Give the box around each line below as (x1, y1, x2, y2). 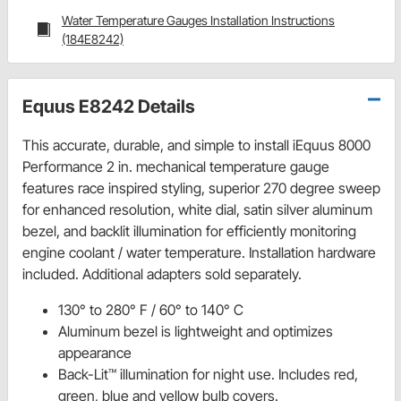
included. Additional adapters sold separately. (22, 265, 302, 284)
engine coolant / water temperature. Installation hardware (22, 243, 376, 262)
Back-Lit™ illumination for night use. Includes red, (58, 365, 358, 384)
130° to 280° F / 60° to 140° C (58, 301, 243, 320)
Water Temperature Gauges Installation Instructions (62, 13, 335, 29)
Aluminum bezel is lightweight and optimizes (58, 322, 333, 341)
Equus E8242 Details (22, 96, 195, 118)
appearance (58, 344, 132, 363)
